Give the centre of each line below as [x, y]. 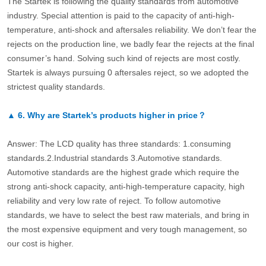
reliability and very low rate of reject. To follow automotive [114, 201]
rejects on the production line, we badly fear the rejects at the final [130, 44]
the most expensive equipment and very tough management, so [127, 229]
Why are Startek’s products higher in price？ [116, 115]
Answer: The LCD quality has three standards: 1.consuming [119, 144]
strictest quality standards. [59, 87]
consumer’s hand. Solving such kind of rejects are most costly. [123, 58]
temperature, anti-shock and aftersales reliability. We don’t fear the [132, 30]
